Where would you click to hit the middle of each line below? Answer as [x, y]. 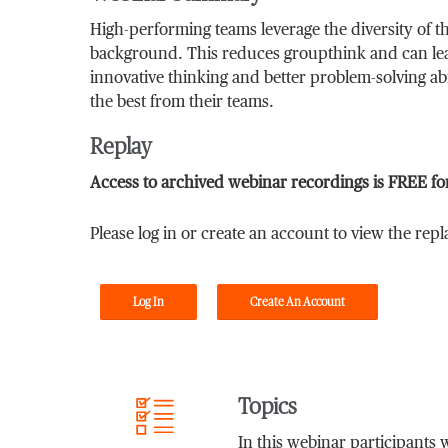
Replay [121, 147]
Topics [267, 407]
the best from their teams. [182, 103]
